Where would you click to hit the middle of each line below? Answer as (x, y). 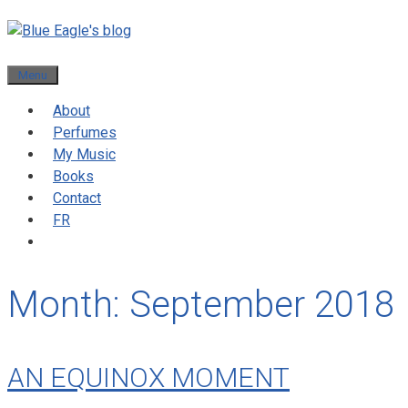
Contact (77, 198)
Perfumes (85, 133)
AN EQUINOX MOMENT (148, 377)
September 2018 (262, 304)
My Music (84, 154)
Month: (68, 304)
